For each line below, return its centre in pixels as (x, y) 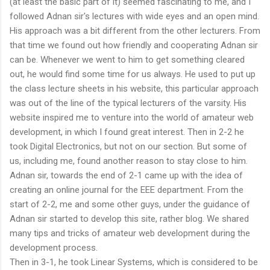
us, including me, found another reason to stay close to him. (129, 161)
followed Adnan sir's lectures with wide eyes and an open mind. (134, 16)
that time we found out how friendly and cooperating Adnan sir (134, 45)
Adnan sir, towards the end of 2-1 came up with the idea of (126, 175)
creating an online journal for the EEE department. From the (127, 190)
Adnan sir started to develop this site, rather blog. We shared (129, 218)
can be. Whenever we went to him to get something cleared (127, 59)
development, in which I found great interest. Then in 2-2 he (127, 132)
